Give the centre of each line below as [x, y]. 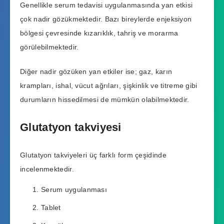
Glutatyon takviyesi [71, 127]
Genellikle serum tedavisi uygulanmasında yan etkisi [106, 5]
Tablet [51, 207]
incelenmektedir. [47, 169]
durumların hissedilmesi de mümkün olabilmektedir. [105, 99]
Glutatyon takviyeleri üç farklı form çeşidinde [93, 155]
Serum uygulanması [74, 189]
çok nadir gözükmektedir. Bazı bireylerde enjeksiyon [106, 19]
